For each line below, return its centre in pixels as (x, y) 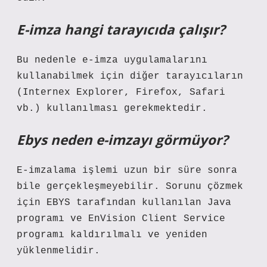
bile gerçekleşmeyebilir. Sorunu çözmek (130, 187)
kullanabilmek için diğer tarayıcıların (130, 76)
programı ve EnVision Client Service (121, 219)
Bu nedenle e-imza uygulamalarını (112, 60)
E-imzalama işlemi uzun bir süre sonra (127, 170)
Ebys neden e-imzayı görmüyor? (122, 140)
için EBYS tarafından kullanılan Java (124, 203)
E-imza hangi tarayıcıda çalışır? (121, 30)
